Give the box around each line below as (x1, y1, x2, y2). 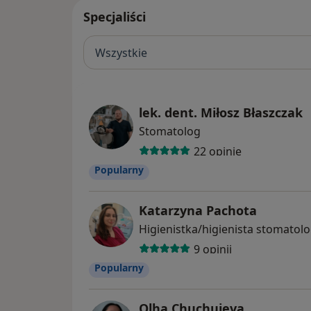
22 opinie (193, 143, 242, 159)
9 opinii (193, 241, 232, 257)
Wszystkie (95, 44, 147, 60)
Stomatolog (139, 124, 201, 140)
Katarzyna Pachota (139, 202, 257, 219)
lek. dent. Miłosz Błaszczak (139, 104, 303, 121)
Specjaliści (83, 8, 146, 26)
